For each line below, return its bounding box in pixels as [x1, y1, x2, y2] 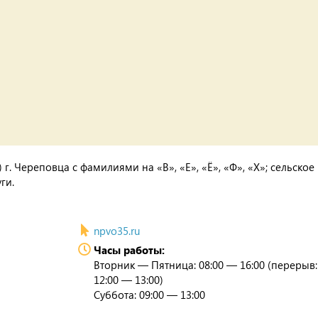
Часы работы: [93, 243, 165, 257]
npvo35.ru [93, 224, 140, 238]
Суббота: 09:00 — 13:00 [93, 287, 205, 302]
